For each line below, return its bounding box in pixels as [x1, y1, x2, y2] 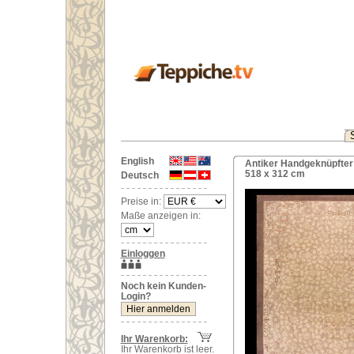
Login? [120, 291, 151, 302]
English [120, 156, 154, 167]
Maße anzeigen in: [120, 210, 201, 221]
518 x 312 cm [244, 168, 305, 179]
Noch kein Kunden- [120, 281, 206, 292]
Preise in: [120, 196, 164, 207]
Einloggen [120, 248, 165, 259]
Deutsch [120, 170, 159, 181]
